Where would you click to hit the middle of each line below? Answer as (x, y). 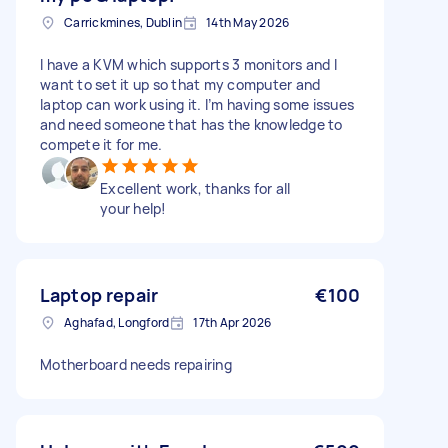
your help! (133, 208)
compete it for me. (101, 144)
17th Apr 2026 (232, 322)
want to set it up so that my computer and (180, 84)
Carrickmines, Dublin (123, 22)
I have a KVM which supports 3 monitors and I (188, 64)
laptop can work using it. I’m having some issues (197, 104)
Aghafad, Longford (117, 322)
